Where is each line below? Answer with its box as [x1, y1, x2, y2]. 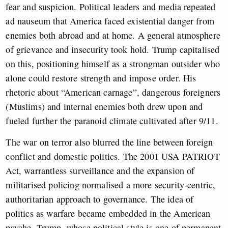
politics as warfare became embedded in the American [6, 207, 211, 220]
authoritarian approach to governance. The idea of [6, 193, 194, 206]
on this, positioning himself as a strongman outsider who [6, 58, 220, 70]
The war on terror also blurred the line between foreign [6, 136, 213, 149]
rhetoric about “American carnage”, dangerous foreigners [6, 86, 221, 99]
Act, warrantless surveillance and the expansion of [6, 164, 195, 177]
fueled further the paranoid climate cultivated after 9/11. [6, 115, 218, 127]
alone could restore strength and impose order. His [6, 72, 196, 84]
